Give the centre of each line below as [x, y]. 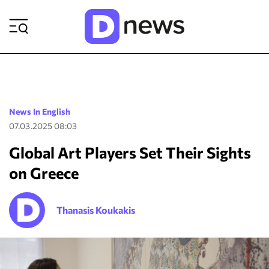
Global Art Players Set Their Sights [130, 152]
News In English [40, 111]
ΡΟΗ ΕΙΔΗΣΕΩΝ [194, 16]
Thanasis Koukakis [96, 210]
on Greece [44, 173]
